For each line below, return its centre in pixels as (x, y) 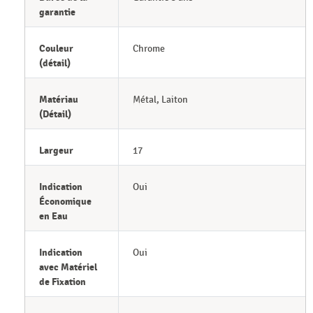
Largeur (56, 151)
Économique (65, 202)
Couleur (56, 49)
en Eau (53, 217)
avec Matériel (68, 268)
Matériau (59, 100)
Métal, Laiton (160, 100)
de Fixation (63, 282)
